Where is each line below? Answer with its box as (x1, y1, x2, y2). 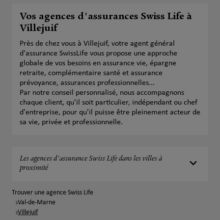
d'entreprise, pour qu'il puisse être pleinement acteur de (20, 109, 200, 116)
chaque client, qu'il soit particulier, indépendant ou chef (20, 99, 197, 107)
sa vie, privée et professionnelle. (20, 118, 123, 126)
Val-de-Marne (18, 199, 55, 206)
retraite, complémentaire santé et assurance (20, 69, 163, 77)
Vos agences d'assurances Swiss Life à (20, 12, 192, 22)
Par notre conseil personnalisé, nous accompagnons (20, 89, 184, 97)
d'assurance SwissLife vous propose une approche (20, 50, 177, 57)
